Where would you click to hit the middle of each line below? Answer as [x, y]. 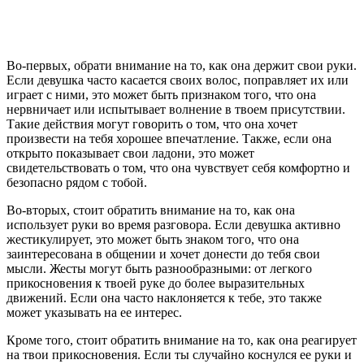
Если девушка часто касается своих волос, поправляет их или [178, 80]
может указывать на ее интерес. [94, 312]
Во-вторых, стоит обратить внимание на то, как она [151, 210]
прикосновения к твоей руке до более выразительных [156, 283]
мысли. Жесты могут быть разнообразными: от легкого [159, 268]
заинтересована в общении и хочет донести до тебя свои [163, 253]
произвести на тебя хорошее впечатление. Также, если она [169, 138]
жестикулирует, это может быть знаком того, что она [153, 239]
